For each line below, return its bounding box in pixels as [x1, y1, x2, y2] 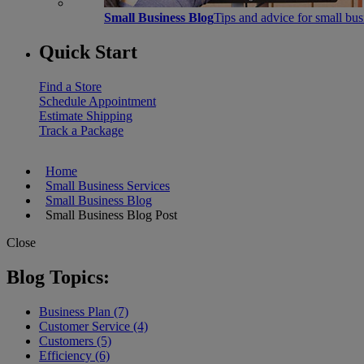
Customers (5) [39, 333, 111, 348]
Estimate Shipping [39, 108, 132, 123]
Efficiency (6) [39, 348, 110, 362]
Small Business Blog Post [39, 207, 177, 222]
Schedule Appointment [39, 93, 156, 108]
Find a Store [39, 79, 102, 93]
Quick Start [39, 41, 137, 63]
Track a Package [39, 123, 123, 137]
